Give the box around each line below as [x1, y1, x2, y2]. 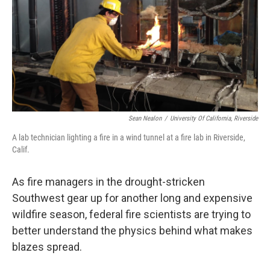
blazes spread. [12, 240, 82, 254]
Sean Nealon [128, 115, 162, 123]
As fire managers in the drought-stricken [12, 175, 205, 189]
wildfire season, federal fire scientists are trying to [12, 208, 251, 221]
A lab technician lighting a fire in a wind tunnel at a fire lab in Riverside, [12, 133, 245, 143]
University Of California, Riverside [170, 115, 258, 123]
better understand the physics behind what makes [12, 224, 253, 237]
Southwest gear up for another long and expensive [12, 192, 253, 205]
